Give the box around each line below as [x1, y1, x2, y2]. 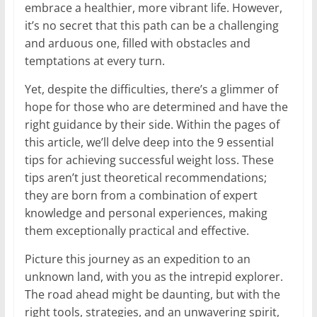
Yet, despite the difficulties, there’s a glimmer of [24, 81, 278, 97]
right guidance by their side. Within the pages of [24, 116, 279, 132]
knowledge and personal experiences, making [24, 204, 267, 221]
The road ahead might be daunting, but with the [24, 286, 280, 302]
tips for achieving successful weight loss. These [24, 151, 274, 168]
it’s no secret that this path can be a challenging [24, 17, 279, 33]
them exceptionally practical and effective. [24, 222, 249, 238]
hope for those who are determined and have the [24, 98, 288, 115]
